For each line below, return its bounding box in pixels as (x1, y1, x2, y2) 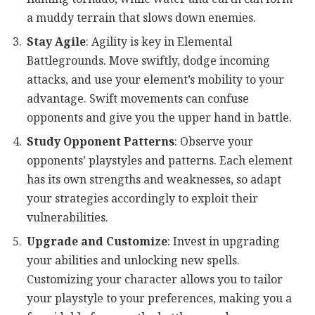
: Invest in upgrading (167, 231, 280, 251)
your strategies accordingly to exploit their (27, 188, 258, 208)
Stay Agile (27, 32, 86, 51)
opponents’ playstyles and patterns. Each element (27, 150, 292, 170)
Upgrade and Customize (27, 231, 167, 251)
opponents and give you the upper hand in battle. (27, 108, 292, 127)
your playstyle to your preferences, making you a (27, 288, 292, 308)
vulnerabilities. (27, 207, 108, 227)
